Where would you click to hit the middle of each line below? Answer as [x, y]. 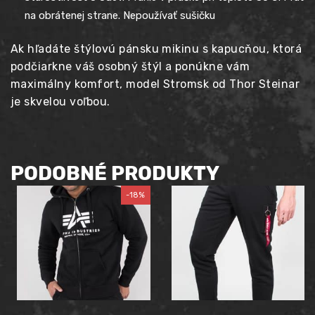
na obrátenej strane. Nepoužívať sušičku [120, 16]
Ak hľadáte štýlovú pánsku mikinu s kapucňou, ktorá [156, 49]
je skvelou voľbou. [60, 101]
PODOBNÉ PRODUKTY [115, 174]
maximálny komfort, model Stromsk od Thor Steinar [155, 84]
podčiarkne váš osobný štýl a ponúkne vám [130, 66]
